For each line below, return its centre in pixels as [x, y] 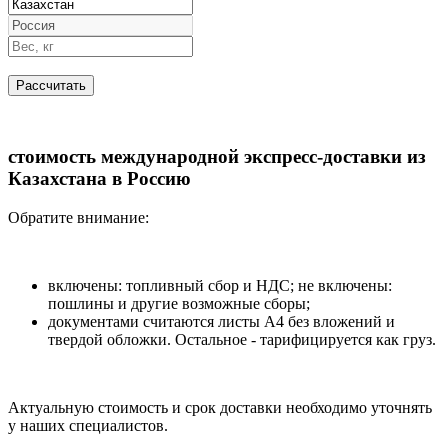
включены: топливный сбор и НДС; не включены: [220, 285]
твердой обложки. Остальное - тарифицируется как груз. [242, 339]
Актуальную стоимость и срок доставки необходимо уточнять [220, 407]
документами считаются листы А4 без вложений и [221, 321]
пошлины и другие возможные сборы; [179, 303]
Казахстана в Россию [99, 178]
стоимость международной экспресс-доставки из [217, 156]
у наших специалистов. [88, 425]
